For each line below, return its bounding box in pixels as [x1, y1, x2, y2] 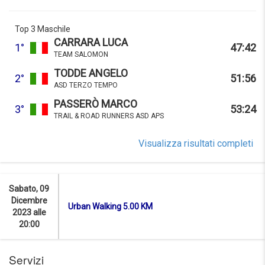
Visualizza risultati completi [138, 138, 253, 150]
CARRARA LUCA [54, 36, 128, 49]
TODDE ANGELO [54, 67, 128, 80]
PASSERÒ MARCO [54, 98, 137, 111]
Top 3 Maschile [15, 24, 70, 34]
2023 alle [12, 208, 46, 218]
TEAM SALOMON [54, 50, 108, 59]
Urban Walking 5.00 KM [68, 202, 153, 212]
